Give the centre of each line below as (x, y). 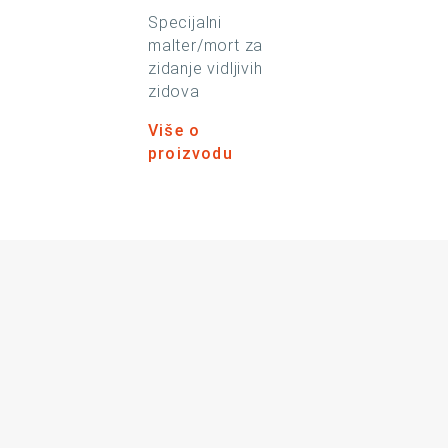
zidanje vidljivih (205, 68)
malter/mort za (206, 45)
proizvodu (190, 153)
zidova (174, 91)
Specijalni (185, 22)
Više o (174, 130)
